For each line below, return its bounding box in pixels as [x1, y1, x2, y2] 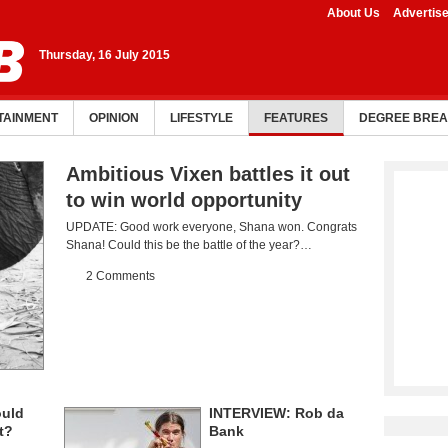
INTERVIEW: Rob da [209, 405, 344, 421]
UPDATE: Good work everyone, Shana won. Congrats [66, 220, 357, 234]
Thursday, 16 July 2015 [39, 48, 170, 62]
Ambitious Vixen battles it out [66, 163, 350, 185]
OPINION [89, 111, 139, 125]
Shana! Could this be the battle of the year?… [66, 238, 312, 252]
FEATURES [264, 111, 328, 125]
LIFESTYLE [170, 111, 233, 125]
